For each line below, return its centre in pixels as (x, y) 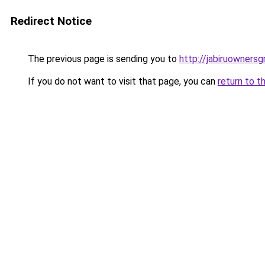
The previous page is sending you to (102, 59)
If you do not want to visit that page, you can (122, 81)
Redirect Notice (51, 21)
